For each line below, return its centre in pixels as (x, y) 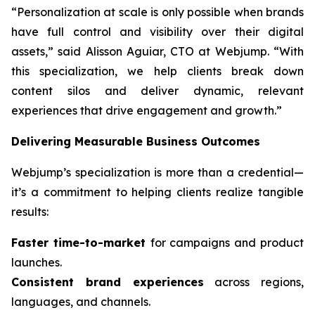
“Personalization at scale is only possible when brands (157, 12)
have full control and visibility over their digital (157, 32)
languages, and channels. (81, 302)
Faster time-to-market (81, 243)
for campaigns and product (227, 243)
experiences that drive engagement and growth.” (147, 110)
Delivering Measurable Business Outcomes (136, 141)
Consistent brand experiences (108, 282)
